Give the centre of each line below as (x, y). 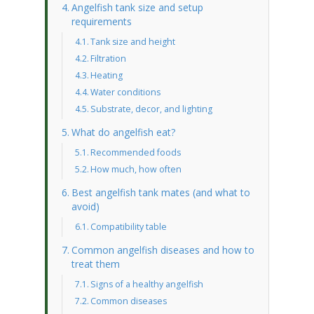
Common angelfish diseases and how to (163, 250)
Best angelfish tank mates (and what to (161, 192)
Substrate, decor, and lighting (152, 109)
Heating (107, 75)
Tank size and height (133, 42)
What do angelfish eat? (123, 132)
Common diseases (129, 301)
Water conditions (126, 92)
